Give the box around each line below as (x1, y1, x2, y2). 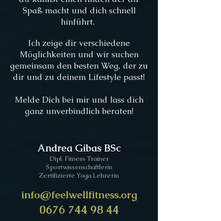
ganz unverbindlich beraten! (24, 105, 134, 116)
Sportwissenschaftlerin (45, 162, 112, 171)
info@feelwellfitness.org (21, 187, 137, 201)
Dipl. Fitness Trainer (49, 154, 109, 163)
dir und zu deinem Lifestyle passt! (13, 71, 145, 82)
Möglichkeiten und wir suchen (19, 48, 139, 60)
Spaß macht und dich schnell (22, 4, 136, 16)
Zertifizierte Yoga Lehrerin (39, 171, 119, 180)
